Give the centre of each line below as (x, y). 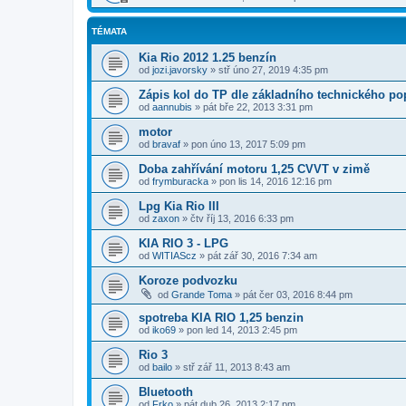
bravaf (166, 144)
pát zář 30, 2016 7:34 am (262, 255)
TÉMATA (109, 31)
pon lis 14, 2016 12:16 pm (275, 181)
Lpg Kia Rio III (179, 206)
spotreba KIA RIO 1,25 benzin (221, 317)
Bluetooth (166, 391)
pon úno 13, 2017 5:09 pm (248, 144)
